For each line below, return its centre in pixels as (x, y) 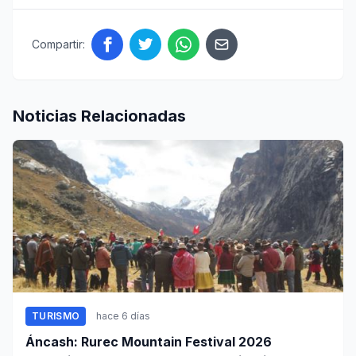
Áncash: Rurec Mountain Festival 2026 (149, 341)
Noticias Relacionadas (99, 116)
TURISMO (56, 315)
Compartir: (58, 44)
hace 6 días (124, 315)
